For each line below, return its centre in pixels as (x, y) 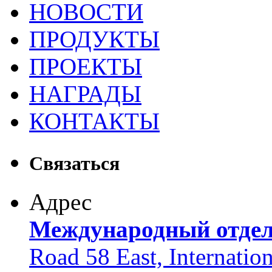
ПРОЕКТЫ (86, 66)
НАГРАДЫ (85, 93)
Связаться (74, 163)
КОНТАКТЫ (94, 121)
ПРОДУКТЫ (94, 39)
